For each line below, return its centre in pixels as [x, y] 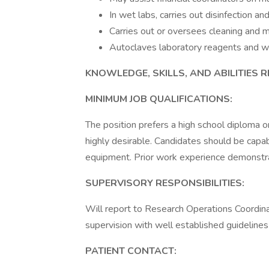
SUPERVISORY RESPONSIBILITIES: [165, 183]
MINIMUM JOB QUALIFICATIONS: [159, 99]
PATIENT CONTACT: [131, 251]
